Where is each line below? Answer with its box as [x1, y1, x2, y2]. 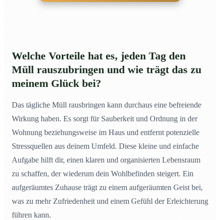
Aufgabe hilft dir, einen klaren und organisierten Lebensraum [12, 156, 200, 165]
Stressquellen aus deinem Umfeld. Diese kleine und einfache [12, 142, 199, 151]
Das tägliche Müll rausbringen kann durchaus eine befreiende [12, 101, 201, 110]
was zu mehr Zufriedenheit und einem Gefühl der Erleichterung [12, 197, 208, 206]
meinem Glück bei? [12, 78, 101, 90]
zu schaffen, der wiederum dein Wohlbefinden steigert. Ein [12, 169, 193, 178]
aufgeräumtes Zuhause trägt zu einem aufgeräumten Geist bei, [12, 183, 203, 192]
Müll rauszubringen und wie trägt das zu [12, 64, 201, 76]
